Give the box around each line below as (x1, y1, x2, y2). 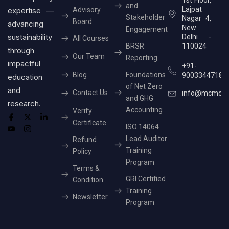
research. (8, 98, 41, 108)
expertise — (8, 5, 54, 15)
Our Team (72, 52, 105, 61)
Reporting (126, 53, 157, 62)
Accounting (126, 105, 163, 114)
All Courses (72, 34, 109, 42)
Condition (72, 175, 103, 184)
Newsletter (72, 192, 108, 201)
